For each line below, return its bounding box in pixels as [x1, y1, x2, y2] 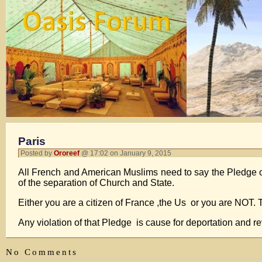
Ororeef [54, 149, 80, 157]
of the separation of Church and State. [18, 178, 174, 188]
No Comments [6, 247, 78, 257]
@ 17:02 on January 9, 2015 [80, 149, 175, 157]
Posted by [20, 149, 54, 157]
